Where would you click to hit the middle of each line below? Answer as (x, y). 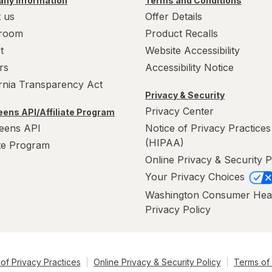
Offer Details (174, 16)
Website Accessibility (192, 50)
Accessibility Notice (189, 67)
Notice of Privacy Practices (208, 128)
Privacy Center (179, 111)
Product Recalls (182, 33)
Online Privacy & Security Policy (157, 262)
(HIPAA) (165, 143)
